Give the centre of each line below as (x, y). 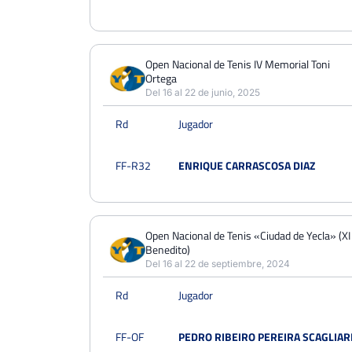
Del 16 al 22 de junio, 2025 (203, 92)
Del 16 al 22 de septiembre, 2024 (218, 264)
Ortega (161, 78)
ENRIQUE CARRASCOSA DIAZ (247, 165)
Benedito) (168, 249)
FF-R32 (133, 165)
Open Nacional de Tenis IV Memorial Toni (238, 64)
